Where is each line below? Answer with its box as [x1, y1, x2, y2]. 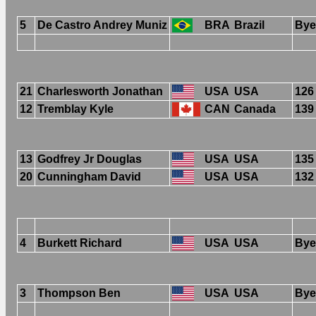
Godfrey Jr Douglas [37, 152, 142, 165]
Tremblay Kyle [37, 102, 114, 115]
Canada [234, 102, 276, 115]
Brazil [234, 18, 265, 31]
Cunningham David [37, 170, 141, 183]
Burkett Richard [37, 236, 122, 249]
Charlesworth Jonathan [37, 85, 163, 97]
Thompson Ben [37, 286, 121, 299]
